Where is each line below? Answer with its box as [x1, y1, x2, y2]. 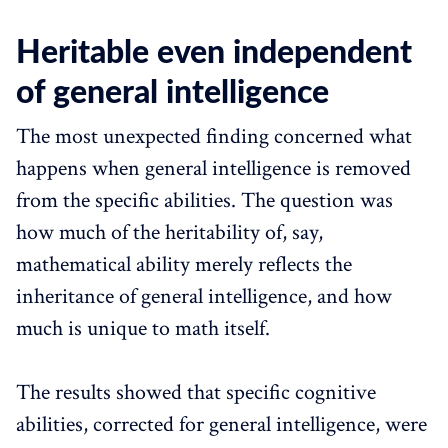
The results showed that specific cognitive [16, 377, 376, 407]
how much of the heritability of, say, [16, 217, 323, 247]
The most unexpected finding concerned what [16, 121, 412, 151]
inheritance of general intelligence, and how [16, 281, 392, 311]
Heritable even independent [16, 36, 412, 69]
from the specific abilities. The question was [16, 185, 393, 215]
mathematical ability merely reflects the [16, 249, 352, 279]
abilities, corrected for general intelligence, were [16, 409, 427, 439]
